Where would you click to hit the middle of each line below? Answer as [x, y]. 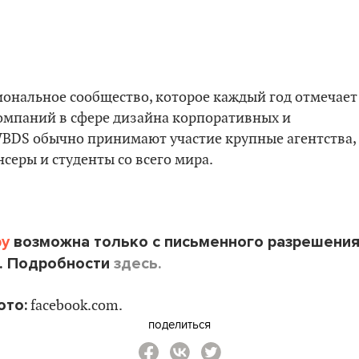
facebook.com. [75, 306]
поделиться [179, 324]
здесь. [137, 264]
